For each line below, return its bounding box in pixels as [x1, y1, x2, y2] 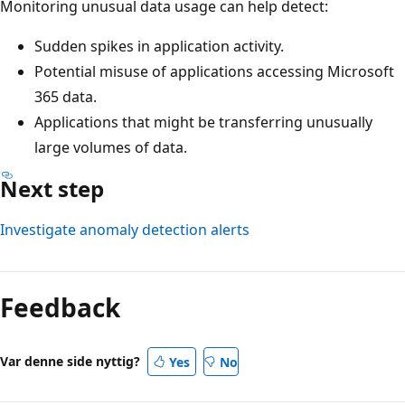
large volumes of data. [34, 137, 187, 158]
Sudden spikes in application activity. [34, 36, 284, 57]
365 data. [34, 87, 97, 108]
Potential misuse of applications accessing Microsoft [34, 61, 394, 82]
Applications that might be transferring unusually [34, 112, 372, 133]
